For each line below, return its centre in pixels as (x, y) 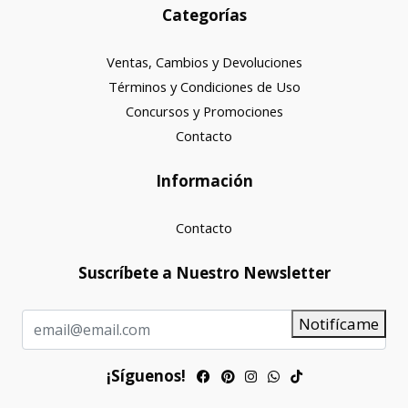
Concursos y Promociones (204, 111)
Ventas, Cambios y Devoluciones (204, 62)
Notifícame (339, 324)
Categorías (204, 15)
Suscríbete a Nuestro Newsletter (204, 273)
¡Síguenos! (146, 376)
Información (204, 181)
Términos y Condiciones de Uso (204, 87)
